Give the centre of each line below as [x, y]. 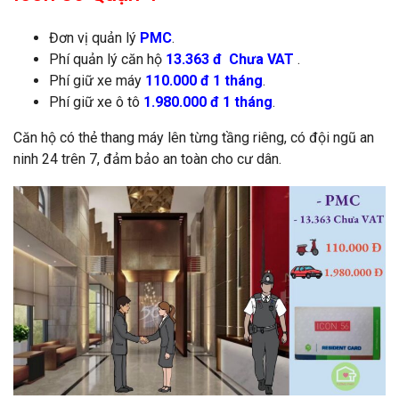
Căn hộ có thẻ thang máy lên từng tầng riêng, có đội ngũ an [194, 138]
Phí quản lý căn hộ [107, 60]
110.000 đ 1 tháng [204, 81]
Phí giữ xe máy [97, 81]
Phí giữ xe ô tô [96, 102]
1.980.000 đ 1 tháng [208, 102]
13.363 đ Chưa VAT [230, 60]
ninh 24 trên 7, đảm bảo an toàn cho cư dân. [147, 159]
